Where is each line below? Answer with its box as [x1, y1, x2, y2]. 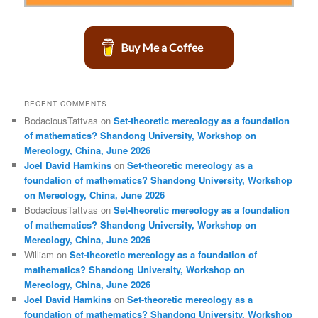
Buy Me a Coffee [121, 40, 204, 54]
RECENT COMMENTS [24, 99, 108, 109]
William [24, 248, 55, 262]
